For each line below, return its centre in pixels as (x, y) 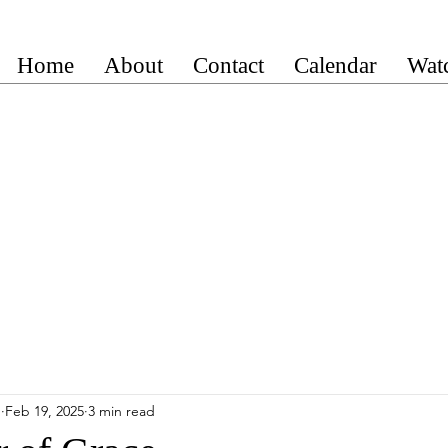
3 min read (121, 410)
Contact (228, 65)
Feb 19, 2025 (44, 410)
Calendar (335, 65)
